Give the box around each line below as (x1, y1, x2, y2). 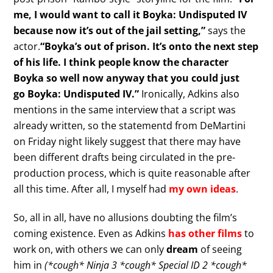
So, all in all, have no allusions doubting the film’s (13, 210, 238, 224)
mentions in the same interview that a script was (13, 103, 236, 117)
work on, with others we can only (13, 242, 167, 256)
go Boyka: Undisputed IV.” (13, 87, 140, 101)
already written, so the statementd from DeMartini (13, 119, 246, 133)
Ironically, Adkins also (139, 87, 240, 101)
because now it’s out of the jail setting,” (13, 24, 206, 38)
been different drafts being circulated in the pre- (13, 151, 236, 165)
